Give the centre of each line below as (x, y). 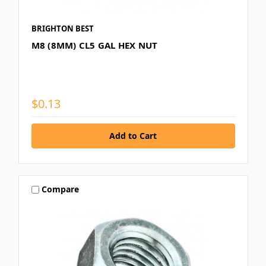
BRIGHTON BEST (62, 28)
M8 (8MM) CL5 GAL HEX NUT (94, 45)
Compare (61, 189)
